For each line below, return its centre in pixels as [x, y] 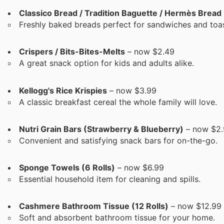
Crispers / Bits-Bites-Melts [72, 52]
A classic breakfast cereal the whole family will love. [118, 102]
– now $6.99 [139, 167]
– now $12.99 [195, 206]
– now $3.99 [132, 90]
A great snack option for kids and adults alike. [106, 63]
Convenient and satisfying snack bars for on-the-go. [118, 140]
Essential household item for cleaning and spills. [110, 179]
